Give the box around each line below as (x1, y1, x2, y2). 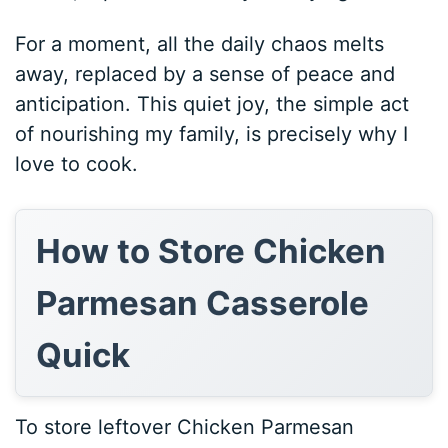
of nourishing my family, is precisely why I (15, 121, 409, 146)
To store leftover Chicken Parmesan (15, 414, 355, 439)
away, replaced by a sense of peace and (15, 61, 396, 86)
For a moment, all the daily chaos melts (15, 31, 385, 56)
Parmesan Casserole (36, 282, 370, 323)
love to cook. (15, 151, 139, 176)
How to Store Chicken (36, 230, 387, 271)
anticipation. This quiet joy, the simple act (15, 91, 410, 116)
